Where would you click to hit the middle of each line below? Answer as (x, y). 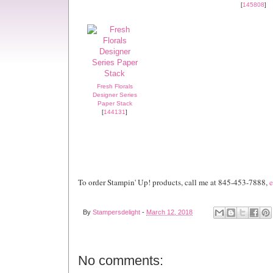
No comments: (121, 261)
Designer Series (115, 94)
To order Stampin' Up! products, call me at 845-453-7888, (174, 182)
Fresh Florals (115, 86)
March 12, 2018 (169, 212)
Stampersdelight (116, 212)
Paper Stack (115, 103)
